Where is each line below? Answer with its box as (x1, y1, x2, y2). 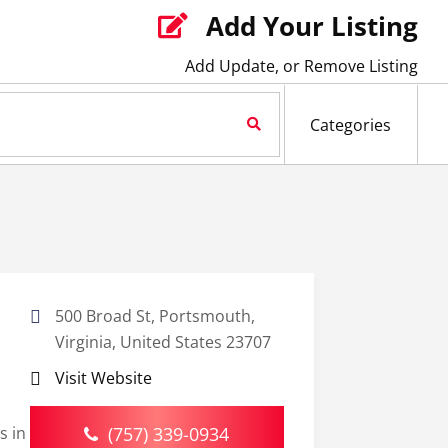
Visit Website (54, 367, 152, 390)
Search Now (175, 113, 266, 136)
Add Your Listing (206, 8, 418, 44)
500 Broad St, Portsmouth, (54, 305, 255, 328)
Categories (310, 114, 392, 137)
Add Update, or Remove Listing (185, 55, 418, 77)
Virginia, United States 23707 (54, 331, 271, 354)
